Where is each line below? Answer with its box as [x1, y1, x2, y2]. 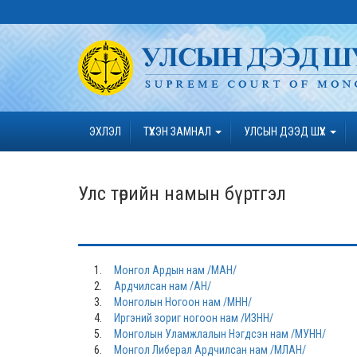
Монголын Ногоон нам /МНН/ [114, 296, 252, 308]
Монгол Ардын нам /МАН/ [114, 264, 237, 277]
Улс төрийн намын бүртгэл [78, 182, 286, 205]
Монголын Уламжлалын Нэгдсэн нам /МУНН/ [114, 328, 326, 340]
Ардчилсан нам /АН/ [114, 280, 211, 292]
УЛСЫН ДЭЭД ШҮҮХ [244, 125, 328, 138]
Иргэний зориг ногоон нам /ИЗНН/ [114, 312, 273, 324]
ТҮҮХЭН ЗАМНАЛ [143, 125, 214, 138]
